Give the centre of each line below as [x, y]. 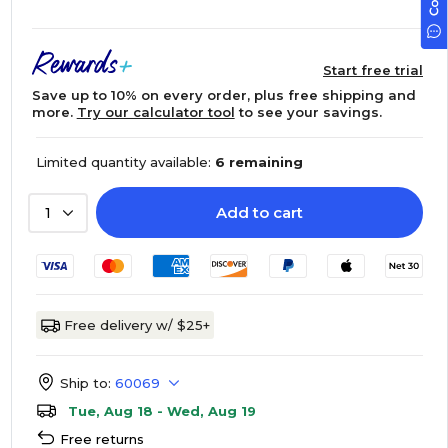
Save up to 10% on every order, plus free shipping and [223, 95]
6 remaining [258, 162]
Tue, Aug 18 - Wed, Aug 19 [161, 411]
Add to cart [259, 212]
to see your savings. [308, 112]
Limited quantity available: [123, 162]
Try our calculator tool [155, 112]
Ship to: [85, 383]
